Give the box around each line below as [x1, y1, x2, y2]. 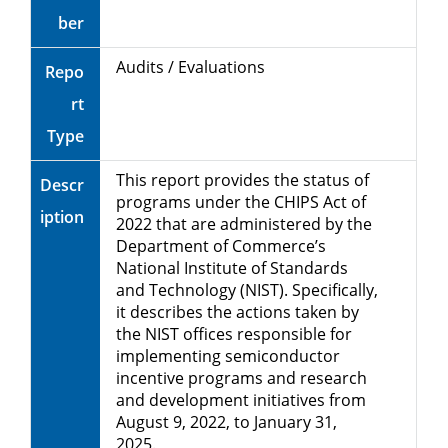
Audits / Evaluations [116, 55, 265, 78]
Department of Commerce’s [116, 234, 326, 257]
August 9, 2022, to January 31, [116, 410, 337, 433]
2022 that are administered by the [116, 212, 372, 235]
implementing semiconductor [116, 344, 340, 367]
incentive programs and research [116, 366, 367, 389]
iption [40, 205, 84, 228]
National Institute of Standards [116, 256, 348, 279]
